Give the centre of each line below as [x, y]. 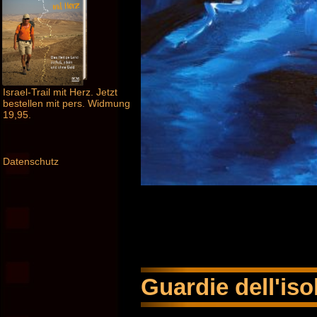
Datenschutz [31, 162]
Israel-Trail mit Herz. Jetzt [60, 92]
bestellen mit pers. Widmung [67, 104]
